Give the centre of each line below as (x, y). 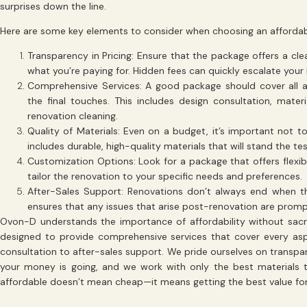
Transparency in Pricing (80, 56)
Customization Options (81, 161)
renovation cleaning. (73, 116)
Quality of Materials (73, 131)
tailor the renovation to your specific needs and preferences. (165, 176)
